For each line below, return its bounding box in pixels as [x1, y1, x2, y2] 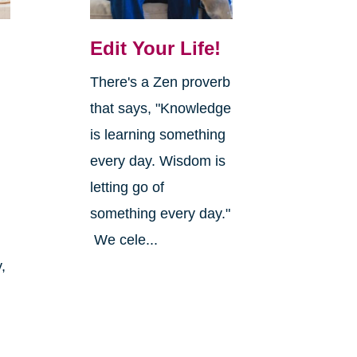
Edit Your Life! [89, 37, 221, 60]
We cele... [89, 232, 158, 249]
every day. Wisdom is [89, 153, 226, 170]
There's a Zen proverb [89, 74, 230, 91]
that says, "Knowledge [89, 100, 231, 117]
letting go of [89, 179, 164, 196]
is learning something [89, 127, 226, 143]
